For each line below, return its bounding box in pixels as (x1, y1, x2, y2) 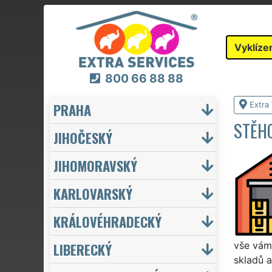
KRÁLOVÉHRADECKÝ (53, 211, 161, 231)
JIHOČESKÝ (53, 127, 112, 148)
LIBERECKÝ (53, 239, 112, 259)
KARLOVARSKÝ (53, 183, 132, 203)
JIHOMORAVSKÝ (53, 155, 137, 175)
